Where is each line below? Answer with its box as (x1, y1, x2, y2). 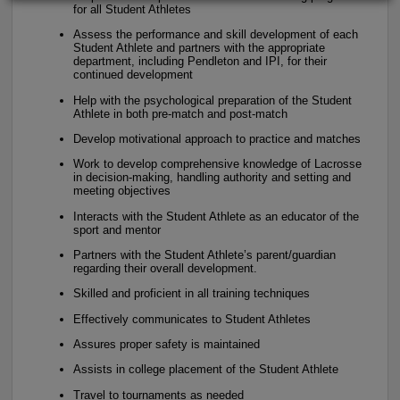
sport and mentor (73, 222, 161, 237)
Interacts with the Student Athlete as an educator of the (73, 209, 359, 223)
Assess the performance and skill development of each (73, 28, 358, 42)
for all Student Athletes (73, 3, 191, 16)
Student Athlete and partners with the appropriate (73, 41, 325, 55)
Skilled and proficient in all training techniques (73, 287, 310, 301)
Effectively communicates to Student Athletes (73, 312, 311, 326)
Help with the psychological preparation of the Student (73, 93, 352, 107)
